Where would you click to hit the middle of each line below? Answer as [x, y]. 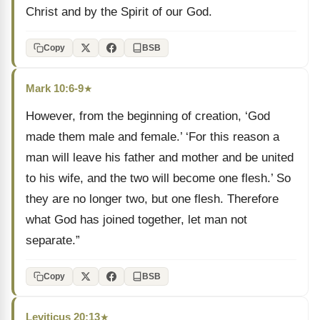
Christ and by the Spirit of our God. [119, 12]
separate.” [53, 240]
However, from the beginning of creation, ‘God [148, 116]
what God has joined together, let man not [136, 220]
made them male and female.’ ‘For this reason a [152, 137]
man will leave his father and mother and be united [160, 157]
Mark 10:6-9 [55, 88]
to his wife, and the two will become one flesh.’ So [158, 178]
